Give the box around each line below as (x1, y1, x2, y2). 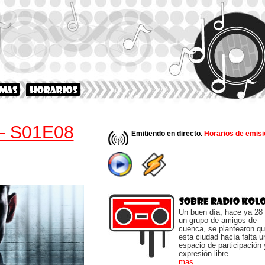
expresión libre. (178, 249, 231, 258)
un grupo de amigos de (178, 216, 257, 225)
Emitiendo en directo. (131, 130, 204, 138)
